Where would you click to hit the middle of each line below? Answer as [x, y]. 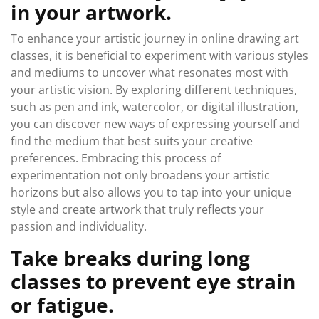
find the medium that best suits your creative [132, 141]
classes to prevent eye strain [153, 281]
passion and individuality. [79, 226]
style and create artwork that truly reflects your [137, 209]
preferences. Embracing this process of [116, 158]
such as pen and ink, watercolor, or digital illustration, [155, 107]
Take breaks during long [130, 258]
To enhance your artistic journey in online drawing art [155, 38]
